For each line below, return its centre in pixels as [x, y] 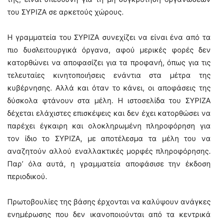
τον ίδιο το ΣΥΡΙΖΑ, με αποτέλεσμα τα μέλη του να [109, 138]
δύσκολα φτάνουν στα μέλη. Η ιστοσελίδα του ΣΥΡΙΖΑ [109, 100]
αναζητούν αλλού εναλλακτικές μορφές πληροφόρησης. [109, 151]
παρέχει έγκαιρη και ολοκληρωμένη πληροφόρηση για [109, 126]
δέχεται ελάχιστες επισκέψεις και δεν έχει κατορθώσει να [109, 113]
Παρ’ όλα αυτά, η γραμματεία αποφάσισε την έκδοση [109, 164]
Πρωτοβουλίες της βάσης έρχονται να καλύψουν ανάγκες [109, 202]
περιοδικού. [27, 176]
